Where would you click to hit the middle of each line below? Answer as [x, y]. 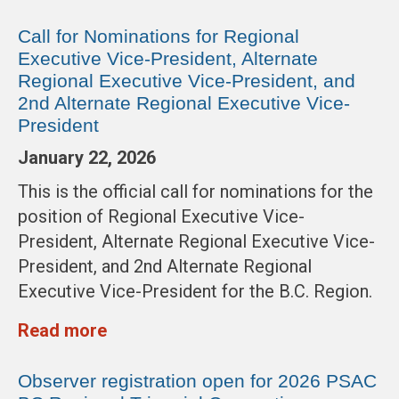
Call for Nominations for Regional [159, 37]
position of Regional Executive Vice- [161, 217]
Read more [62, 331]
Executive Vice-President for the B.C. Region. [195, 292]
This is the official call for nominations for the [195, 192]
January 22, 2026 [87, 158]
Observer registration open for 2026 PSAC [197, 381]
